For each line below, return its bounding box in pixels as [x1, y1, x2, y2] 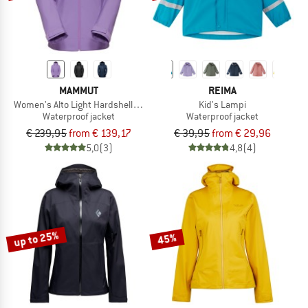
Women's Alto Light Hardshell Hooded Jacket [14, 98, 196, 111]
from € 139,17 [69, 126, 131, 140]
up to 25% [12, 228, 60, 250]
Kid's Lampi [199, 98, 246, 111]
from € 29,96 [212, 126, 271, 140]
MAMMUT [59, 83, 98, 98]
